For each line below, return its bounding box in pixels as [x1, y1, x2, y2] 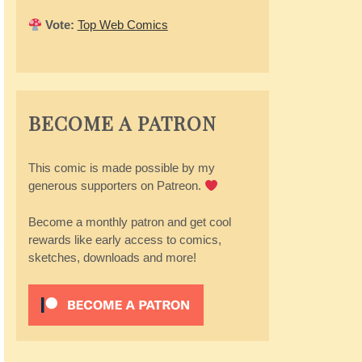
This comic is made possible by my [27, 161, 215, 175]
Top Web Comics [77, 18, 168, 32]
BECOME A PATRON [27, 110, 217, 136]
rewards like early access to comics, [27, 232, 221, 246]
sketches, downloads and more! [27, 250, 196, 264]
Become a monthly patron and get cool [27, 214, 231, 229]
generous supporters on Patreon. [27, 179, 204, 192]
